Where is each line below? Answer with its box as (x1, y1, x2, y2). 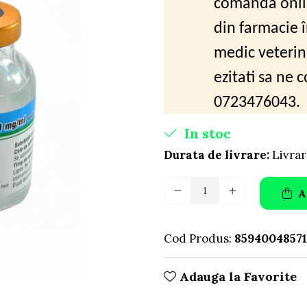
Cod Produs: (164, 231, 232, 246)
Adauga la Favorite (176, 269, 297, 284)
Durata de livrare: (164, 147, 269, 162)
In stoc (181, 125, 231, 142)
